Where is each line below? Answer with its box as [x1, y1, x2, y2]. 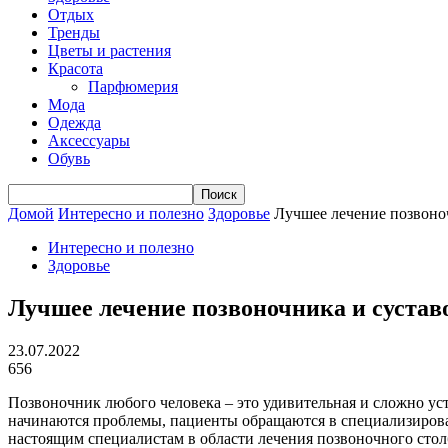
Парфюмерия [88, 78, 178, 95]
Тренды [48, 24, 100, 41]
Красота [48, 60, 103, 77]
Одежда [48, 114, 101, 131]
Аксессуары [48, 132, 130, 149]
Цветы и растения [48, 42, 171, 59]
